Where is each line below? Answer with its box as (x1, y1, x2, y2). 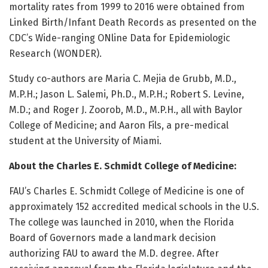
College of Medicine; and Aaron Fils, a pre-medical (9, 119, 229, 131)
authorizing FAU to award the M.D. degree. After (9, 247, 219, 259)
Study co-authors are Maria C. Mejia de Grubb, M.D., (9, 72, 236, 84)
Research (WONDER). (9, 47, 102, 59)
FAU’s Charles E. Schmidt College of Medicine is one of (9, 185, 244, 197)
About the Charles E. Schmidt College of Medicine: (9, 160, 236, 172)
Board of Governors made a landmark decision (9, 232, 216, 243)
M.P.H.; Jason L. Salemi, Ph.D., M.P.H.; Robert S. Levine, (9, 88, 244, 100)
